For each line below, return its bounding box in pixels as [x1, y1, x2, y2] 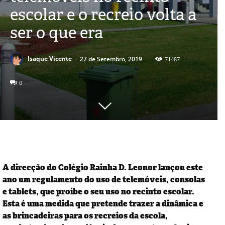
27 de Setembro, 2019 [80, 54, 142, 63]
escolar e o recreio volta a [10, 3, 196, 25]
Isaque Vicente [28, 54, 72, 63]
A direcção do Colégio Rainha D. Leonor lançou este [3, 162, 203, 173]
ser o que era [10, 21, 103, 43]
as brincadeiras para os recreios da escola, [3, 210, 168, 221]
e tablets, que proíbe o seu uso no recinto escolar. [3, 186, 194, 197]
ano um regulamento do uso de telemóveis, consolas [3, 174, 205, 185]
